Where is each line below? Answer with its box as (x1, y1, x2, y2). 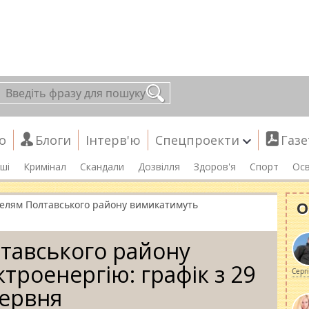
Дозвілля (138, 159, 180, 173)
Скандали (80, 159, 124, 173)
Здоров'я (194, 159, 236, 173)
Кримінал (23, 159, 66, 173)
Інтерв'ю (86, 132, 141, 148)
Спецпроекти (155, 132, 239, 148)
